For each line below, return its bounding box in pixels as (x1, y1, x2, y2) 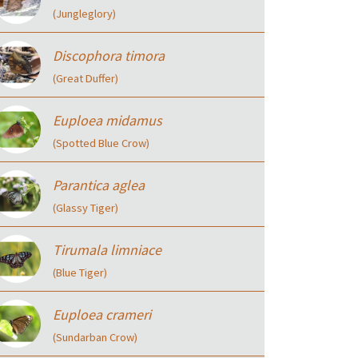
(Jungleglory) (53, 6, 116, 21)
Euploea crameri (53, 305, 151, 324)
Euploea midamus (53, 111, 162, 129)
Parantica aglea (53, 176, 145, 194)
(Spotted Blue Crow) (53, 136, 149, 150)
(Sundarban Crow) (53, 330, 137, 344)
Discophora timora (53, 46, 165, 65)
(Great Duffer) (53, 71, 118, 86)
